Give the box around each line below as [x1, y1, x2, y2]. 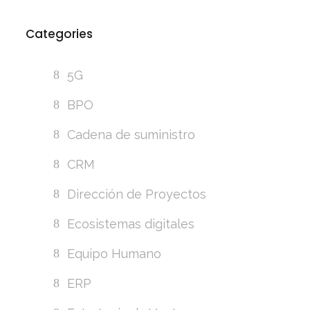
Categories [26, 25, 93, 42]
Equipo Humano [67, 246, 162, 261]
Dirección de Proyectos [67, 186, 207, 201]
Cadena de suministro [67, 127, 196, 142]
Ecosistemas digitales [67, 216, 195, 231]
